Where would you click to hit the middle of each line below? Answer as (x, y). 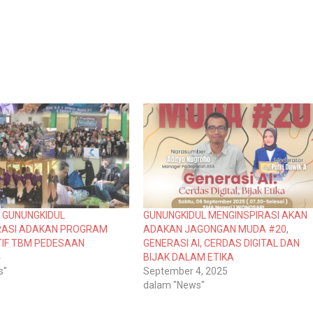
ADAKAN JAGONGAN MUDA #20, (216, 229)
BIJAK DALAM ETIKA (188, 257)
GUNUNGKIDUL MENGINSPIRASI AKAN (225, 215)
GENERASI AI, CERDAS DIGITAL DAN (221, 243)
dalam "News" (174, 285)
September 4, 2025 (185, 271)
